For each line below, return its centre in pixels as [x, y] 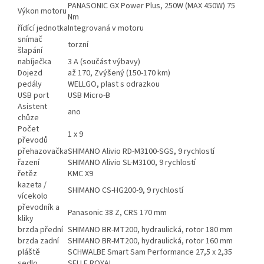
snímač [30, 40]
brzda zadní [38, 241]
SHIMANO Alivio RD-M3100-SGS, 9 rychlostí [141, 152]
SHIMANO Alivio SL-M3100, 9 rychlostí [132, 163]
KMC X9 [80, 174]
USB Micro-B [89, 96]
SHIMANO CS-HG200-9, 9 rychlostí [126, 191]
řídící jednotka [43, 29]
